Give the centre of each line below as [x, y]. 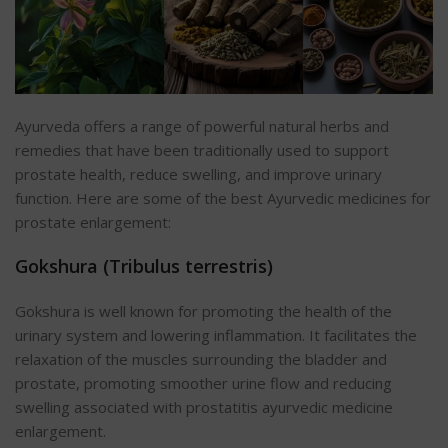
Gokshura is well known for [108, 310]
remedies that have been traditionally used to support [202, 149]
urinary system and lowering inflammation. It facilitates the [216, 334]
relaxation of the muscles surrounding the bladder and [201, 358]
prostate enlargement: [93, 221]
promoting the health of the [297, 310]
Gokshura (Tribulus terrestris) [144, 265]
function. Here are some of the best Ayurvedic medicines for [223, 197]
